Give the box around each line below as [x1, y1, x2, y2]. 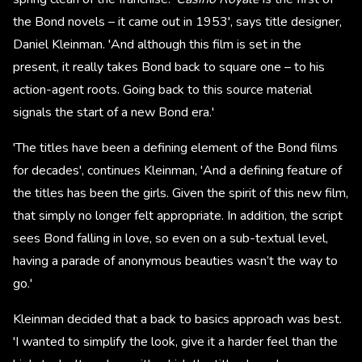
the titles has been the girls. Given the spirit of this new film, [13, 184, 348, 203]
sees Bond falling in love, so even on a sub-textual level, [13, 229, 328, 248]
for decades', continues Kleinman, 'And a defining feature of [13, 162, 342, 180]
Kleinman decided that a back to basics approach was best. [13, 310, 342, 329]
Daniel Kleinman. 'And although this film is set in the [13, 36, 301, 54]
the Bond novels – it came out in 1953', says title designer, [13, 13, 342, 32]
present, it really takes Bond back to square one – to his [13, 58, 325, 77]
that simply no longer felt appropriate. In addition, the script [13, 207, 343, 225]
